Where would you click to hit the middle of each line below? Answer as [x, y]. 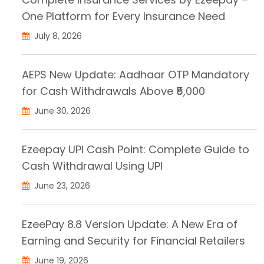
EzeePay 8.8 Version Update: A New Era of [130, 224]
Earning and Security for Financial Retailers [133, 240]
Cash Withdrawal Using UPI [92, 166]
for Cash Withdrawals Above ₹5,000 [113, 91]
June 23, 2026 [61, 185]
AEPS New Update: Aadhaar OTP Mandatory [136, 74]
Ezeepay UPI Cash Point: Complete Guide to [136, 149]
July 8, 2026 [57, 36]
